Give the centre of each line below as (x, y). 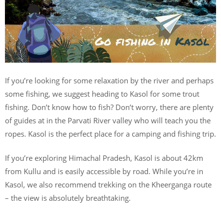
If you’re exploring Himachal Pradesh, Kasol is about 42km (104, 158)
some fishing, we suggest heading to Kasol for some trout (102, 93)
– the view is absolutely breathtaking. (68, 198)
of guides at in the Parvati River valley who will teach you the (108, 120)
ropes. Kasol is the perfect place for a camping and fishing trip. (110, 133)
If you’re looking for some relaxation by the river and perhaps (109, 80)
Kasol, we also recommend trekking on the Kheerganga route (108, 184)
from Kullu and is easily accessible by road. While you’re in (104, 171)
